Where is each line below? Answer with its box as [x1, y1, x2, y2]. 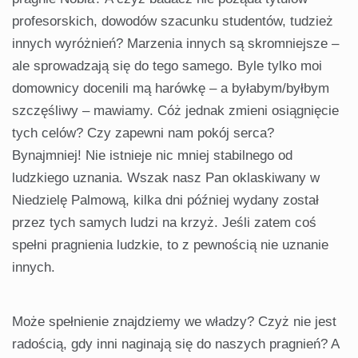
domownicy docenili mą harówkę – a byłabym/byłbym [12, 81, 329, 97]
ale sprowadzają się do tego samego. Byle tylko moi [12, 58, 322, 74]
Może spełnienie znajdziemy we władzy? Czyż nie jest [12, 314, 336, 330]
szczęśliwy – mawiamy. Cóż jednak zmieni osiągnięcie [12, 103, 339, 119]
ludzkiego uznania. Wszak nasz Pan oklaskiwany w [12, 170, 320, 186]
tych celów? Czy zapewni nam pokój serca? [12, 125, 274, 141]
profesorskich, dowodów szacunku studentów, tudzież [12, 14, 333, 30]
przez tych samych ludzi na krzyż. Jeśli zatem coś [12, 215, 316, 231]
